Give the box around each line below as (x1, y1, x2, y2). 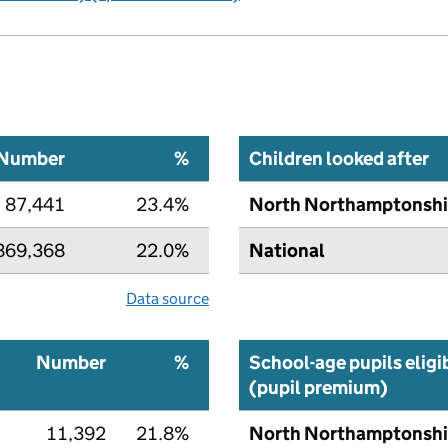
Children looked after (249, 146, 429, 170)
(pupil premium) (249, 375, 388, 399)
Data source (126, 288, 209, 308)
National (249, 238, 325, 262)
